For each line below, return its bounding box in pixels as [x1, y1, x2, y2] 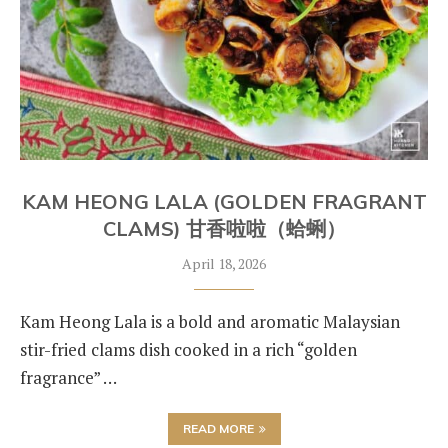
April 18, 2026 [182, 254, 266, 273]
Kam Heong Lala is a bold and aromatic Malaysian [20, 310, 400, 333]
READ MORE [182, 421, 254, 436]
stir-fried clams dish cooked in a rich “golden [20, 338, 357, 361]
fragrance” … [20, 366, 117, 389]
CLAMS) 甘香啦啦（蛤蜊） [102, 216, 346, 241]
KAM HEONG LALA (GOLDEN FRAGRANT [21, 189, 427, 214]
